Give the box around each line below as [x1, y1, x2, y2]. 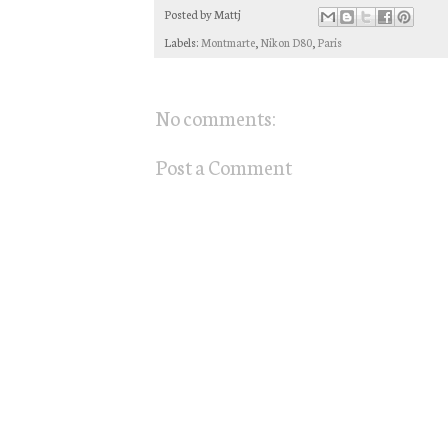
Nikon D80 [260, 33, 312, 50]
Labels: [164, 33, 201, 50]
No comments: [156, 102, 276, 131]
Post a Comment [156, 151, 292, 180]
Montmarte [201, 33, 255, 50]
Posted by [164, 6, 214, 23]
